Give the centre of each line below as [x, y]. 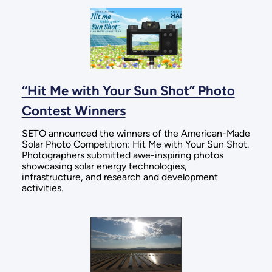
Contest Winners [73, 110]
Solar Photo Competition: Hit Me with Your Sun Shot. [135, 144]
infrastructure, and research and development [120, 177]
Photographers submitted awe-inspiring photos [122, 155]
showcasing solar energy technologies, [104, 166]
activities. [42, 188]
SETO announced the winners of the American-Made [136, 133]
